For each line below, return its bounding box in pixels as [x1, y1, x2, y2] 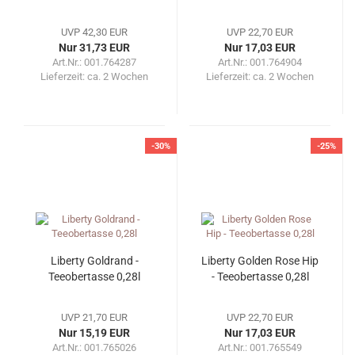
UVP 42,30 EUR [61, 26, 128, 39]
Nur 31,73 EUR [59, 41, 130, 55]
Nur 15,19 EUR [59, 326, 130, 340]
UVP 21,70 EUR [61, 311, 128, 324]
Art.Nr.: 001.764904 [218, 56, 302, 69]
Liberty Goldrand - [50, 254, 139, 268]
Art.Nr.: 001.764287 [52, 56, 136, 69]
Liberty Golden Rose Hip [201, 254, 319, 268]
